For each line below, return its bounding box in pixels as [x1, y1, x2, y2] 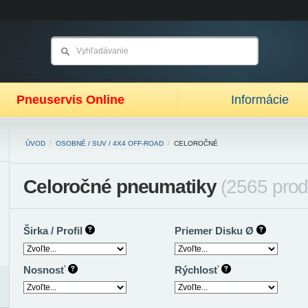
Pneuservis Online [16, 93, 124, 107]
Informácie [231, 93, 289, 107]
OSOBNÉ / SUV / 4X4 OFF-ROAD [56, 140, 164, 147]
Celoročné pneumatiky [23, 176, 221, 197]
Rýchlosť [175, 263, 221, 276]
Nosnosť [23, 263, 68, 276]
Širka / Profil [23, 225, 85, 236]
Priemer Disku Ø [175, 225, 256, 236]
